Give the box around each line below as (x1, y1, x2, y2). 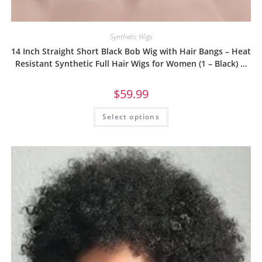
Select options (102, 112, 160, 122)
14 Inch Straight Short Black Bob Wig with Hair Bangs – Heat (11, 46, 251, 57)
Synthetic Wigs (109, 32, 153, 42)
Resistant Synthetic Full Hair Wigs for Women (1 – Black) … (15, 58, 247, 70)
